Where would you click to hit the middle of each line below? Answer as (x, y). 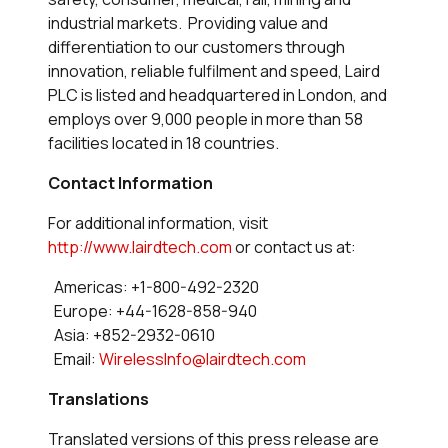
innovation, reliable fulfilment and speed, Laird (214, 71)
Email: (73, 359)
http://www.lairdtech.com (140, 247)
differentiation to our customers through (196, 47)
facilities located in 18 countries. (163, 143)
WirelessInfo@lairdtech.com (202, 359)
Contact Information (130, 183)
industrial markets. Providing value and (188, 23)
